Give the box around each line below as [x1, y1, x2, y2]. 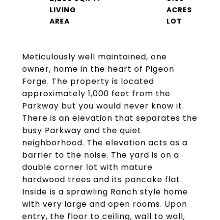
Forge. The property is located [22, 76, 154, 87]
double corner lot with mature [22, 162, 153, 173]
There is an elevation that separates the [22, 112, 197, 124]
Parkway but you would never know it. [22, 100, 184, 111]
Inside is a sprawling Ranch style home [22, 186, 188, 197]
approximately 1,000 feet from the [22, 88, 170, 99]
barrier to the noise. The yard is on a [22, 149, 179, 161]
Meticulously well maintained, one [22, 51, 167, 62]
